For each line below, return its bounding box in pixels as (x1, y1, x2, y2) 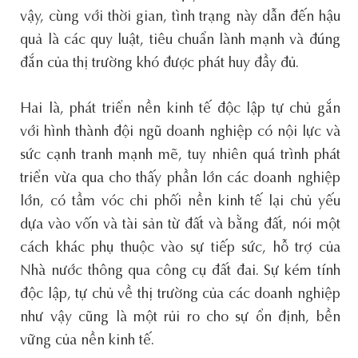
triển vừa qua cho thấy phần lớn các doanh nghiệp (20, 171, 340, 186)
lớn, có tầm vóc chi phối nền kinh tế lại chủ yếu (20, 194, 340, 209)
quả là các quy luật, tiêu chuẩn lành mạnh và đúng (20, 33, 340, 48)
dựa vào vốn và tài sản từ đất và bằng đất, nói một (20, 217, 340, 233)
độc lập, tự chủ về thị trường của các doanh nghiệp (20, 287, 340, 302)
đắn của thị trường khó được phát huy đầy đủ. (20, 56, 300, 71)
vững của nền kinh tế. (20, 333, 155, 348)
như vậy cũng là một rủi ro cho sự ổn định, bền (20, 310, 340, 325)
